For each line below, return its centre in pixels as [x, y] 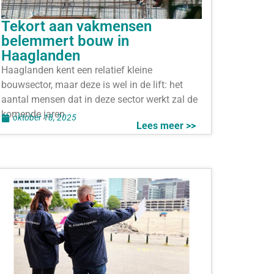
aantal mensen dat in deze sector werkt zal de [99, 99]
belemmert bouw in [65, 41]
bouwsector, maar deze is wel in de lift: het [92, 84]
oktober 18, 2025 [45, 117]
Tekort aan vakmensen [76, 26]
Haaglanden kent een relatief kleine [77, 70]
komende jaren [33, 114]
